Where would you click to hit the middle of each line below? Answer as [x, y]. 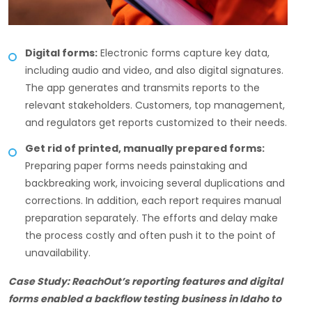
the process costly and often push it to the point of [150, 235]
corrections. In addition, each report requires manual [153, 200]
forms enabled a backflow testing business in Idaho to [145, 298]
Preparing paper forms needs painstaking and [136, 165]
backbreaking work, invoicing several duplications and [155, 183]
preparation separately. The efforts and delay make [151, 218]
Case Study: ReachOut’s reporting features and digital [146, 281]
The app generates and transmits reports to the [142, 87]
